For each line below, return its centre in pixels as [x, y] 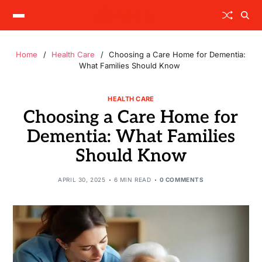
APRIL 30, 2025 [82, 180]
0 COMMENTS [182, 180]
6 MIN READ [132, 180]
